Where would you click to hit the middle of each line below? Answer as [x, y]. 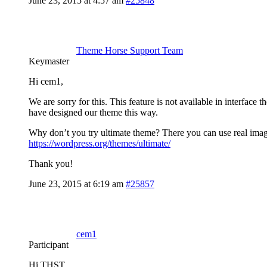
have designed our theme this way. [93, 113]
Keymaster [49, 61]
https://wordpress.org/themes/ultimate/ [100, 144]
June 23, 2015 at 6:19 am [76, 184]
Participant [49, 245]
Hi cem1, [46, 82]
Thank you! [51, 164]
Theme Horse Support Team [130, 51]
